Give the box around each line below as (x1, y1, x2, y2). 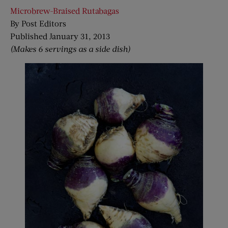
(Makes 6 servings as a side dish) (10, 44, 130, 54)
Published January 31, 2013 (10, 31, 110, 41)
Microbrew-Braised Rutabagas (10, 6, 119, 16)
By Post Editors (10, 18, 66, 28)
